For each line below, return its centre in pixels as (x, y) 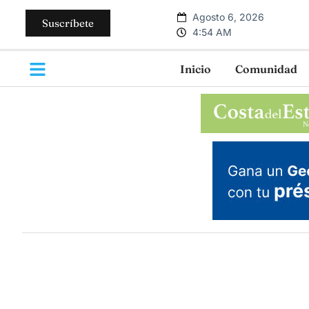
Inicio (196, 69)
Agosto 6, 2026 (228, 17)
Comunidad (266, 69)
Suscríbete (68, 23)
